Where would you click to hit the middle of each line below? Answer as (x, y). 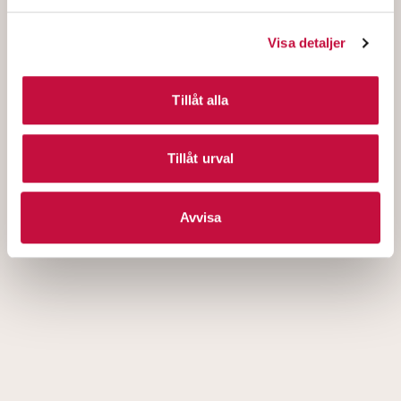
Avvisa (200, 217)
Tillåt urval (200, 158)
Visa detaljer (307, 43)
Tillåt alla (200, 99)
